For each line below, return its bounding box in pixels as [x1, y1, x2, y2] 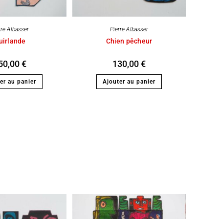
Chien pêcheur [106, 37, 153, 45]
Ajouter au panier [103, 78, 155, 86]
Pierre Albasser [109, 26, 149, 33]
